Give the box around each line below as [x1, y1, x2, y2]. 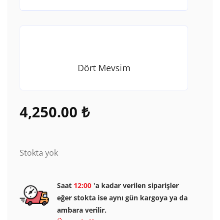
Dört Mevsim [77, 62, 131, 74]
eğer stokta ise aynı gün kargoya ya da [57, 192, 188, 202]
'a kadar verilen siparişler [91, 180, 179, 190]
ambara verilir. [57, 205, 107, 215]
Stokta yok [19, 147, 58, 159]
